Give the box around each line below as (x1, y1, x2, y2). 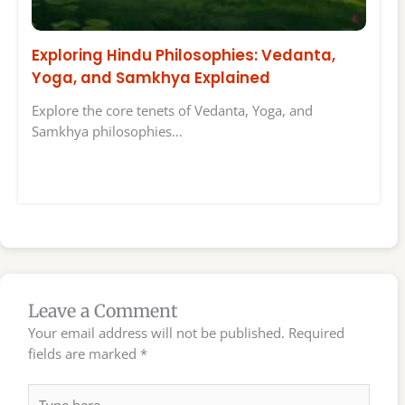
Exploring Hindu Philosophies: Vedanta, (32, 43, 335, 66)
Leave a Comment (28, 300, 179, 323)
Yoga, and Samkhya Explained (32, 66, 270, 89)
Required (288, 324, 345, 343)
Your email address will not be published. (28, 324, 286, 343)
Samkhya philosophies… (32, 122, 183, 141)
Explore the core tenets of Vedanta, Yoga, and (32, 101, 313, 120)
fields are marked (28, 344, 141, 363)
